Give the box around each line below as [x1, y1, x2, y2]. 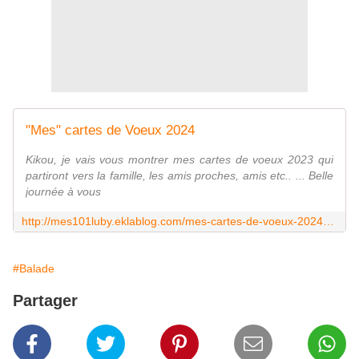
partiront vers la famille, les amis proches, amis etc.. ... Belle [26, 168, 333, 182]
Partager [13, 291, 78, 309]
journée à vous [26, 184, 101, 198]
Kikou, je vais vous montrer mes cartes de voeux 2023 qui [26, 152, 333, 166]
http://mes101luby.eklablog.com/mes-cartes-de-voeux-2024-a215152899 [323, 214, 334, 228]
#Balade [13, 261, 54, 275]
